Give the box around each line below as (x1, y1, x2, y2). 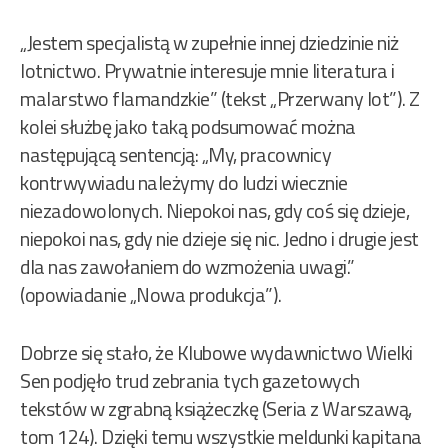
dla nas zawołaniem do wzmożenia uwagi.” (20, 251, 355, 283)
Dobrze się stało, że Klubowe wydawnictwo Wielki (20, 337, 413, 369)
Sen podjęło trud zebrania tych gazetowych (20, 365, 360, 397)
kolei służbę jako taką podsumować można (20, 111, 356, 143)
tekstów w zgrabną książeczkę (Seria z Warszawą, (20, 393, 412, 425)
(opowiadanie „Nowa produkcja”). (20, 279, 282, 311)
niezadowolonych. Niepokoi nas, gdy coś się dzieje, (20, 195, 409, 227)
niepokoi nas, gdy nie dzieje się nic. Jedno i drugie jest (20, 223, 419, 255)
